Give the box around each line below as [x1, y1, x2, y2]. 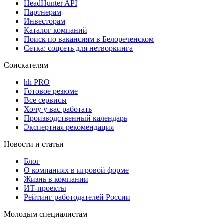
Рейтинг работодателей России [24, 193, 130, 202]
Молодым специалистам [4, 210, 87, 219]
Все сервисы [24, 96, 67, 105]
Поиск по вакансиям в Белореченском [24, 35, 154, 44]
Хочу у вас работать [24, 105, 92, 114]
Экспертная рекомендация [24, 123, 114, 132]
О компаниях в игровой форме [24, 166, 129, 175]
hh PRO [24, 78, 50, 87]
